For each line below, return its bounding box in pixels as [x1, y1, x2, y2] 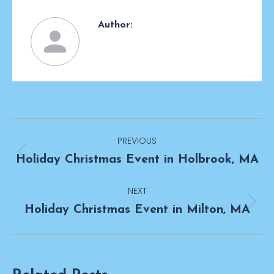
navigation [12, 146, 114, 168]
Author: [98, 20, 133, 30]
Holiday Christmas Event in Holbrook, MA [15, 153, 259, 166]
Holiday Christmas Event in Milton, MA [24, 203, 250, 216]
